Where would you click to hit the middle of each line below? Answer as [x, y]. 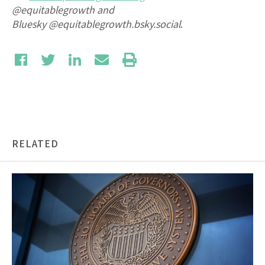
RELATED [35, 143]
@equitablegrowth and [63, 9]
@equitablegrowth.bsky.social [114, 24]
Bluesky [29, 24]
